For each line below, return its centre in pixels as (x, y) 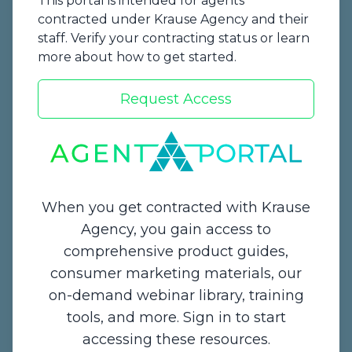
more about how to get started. (137, 57)
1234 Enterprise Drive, (81, 305)
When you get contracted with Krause (176, 208)
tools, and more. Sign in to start (176, 318)
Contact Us (64, 270)
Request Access (176, 99)
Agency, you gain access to (176, 230)
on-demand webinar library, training (176, 296)
